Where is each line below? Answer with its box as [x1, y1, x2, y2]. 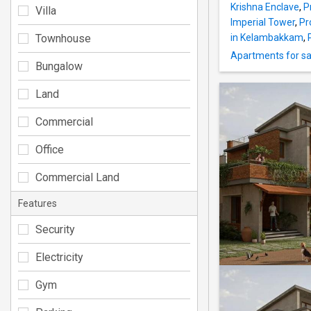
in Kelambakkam [230, 32, 303, 44]
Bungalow [35, 59, 83, 73]
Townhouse [35, 31, 91, 45]
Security [35, 222, 75, 236]
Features [18, 197, 57, 209]
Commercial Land [35, 170, 119, 184]
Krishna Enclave [230, 1, 299, 13]
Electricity [35, 250, 83, 264]
